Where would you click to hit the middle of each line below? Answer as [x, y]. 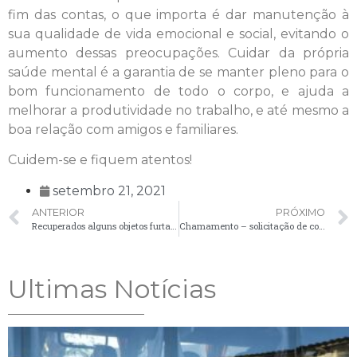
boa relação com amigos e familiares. [123, 129]
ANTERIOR [58, 212]
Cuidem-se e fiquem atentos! [100, 160]
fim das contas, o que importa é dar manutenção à [178, 14]
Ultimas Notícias [112, 288]
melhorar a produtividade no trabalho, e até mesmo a [178, 110]
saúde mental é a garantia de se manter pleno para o [178, 72]
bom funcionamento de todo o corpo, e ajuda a [178, 91]
